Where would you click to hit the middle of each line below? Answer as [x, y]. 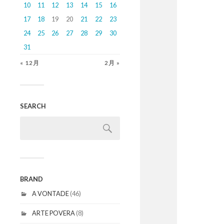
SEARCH [33, 106]
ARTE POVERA [53, 213]
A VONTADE [50, 193]
